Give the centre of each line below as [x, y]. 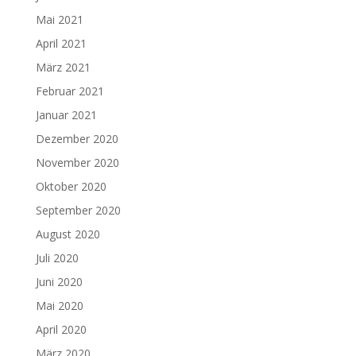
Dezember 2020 [77, 139]
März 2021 [63, 68]
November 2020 [77, 163]
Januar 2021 [66, 115]
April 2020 [61, 330]
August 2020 [68, 234]
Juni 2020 [59, 282]
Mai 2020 [59, 306]
